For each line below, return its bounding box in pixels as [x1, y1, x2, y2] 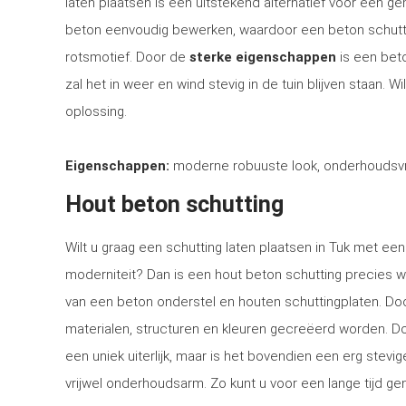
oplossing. [65, 103, 127, 120]
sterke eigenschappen [189, 49, 336, 65]
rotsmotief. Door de [65, 49, 189, 65]
